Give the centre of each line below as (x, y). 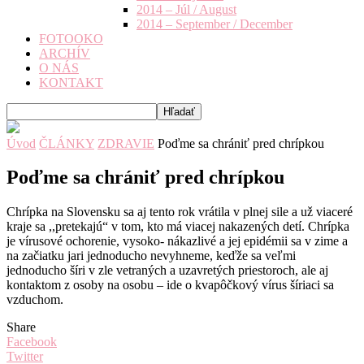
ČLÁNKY (67, 143)
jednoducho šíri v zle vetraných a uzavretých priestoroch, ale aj (167, 271)
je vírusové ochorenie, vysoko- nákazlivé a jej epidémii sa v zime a (177, 241)
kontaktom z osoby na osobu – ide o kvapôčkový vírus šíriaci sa (170, 285)
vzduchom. (35, 300)
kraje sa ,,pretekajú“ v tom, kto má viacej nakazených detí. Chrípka (178, 227)
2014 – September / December (214, 24)
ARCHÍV (65, 53)
